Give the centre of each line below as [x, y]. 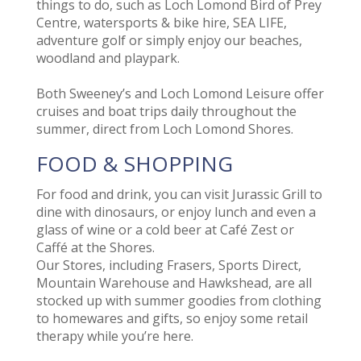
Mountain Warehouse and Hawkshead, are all [174, 283]
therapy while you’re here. [114, 336]
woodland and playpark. [108, 58]
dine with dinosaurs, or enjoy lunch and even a [176, 212]
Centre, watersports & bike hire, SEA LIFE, [161, 23]
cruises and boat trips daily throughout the [166, 112]
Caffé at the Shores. [95, 248]
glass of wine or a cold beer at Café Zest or [165, 230]
